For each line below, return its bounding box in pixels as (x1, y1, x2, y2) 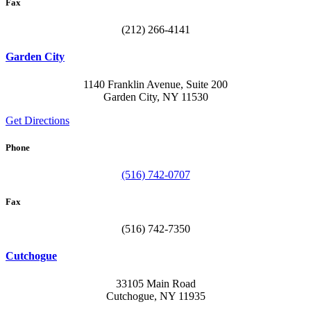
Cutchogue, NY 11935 (106, 289, 205, 302)
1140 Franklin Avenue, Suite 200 (83, 78, 228, 90)
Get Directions (6, 114, 69, 126)
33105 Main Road (115, 277, 196, 289)
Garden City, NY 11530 (103, 90, 208, 103)
